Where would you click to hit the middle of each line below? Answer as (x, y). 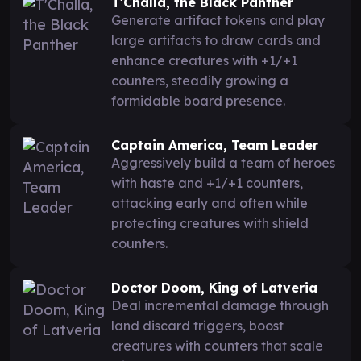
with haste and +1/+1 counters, (207, 183)
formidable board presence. (198, 100)
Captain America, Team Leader (215, 145)
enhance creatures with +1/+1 (204, 60)
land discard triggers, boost (197, 325)
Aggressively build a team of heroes (223, 162)
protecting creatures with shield (210, 223)
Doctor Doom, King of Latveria (214, 287)
